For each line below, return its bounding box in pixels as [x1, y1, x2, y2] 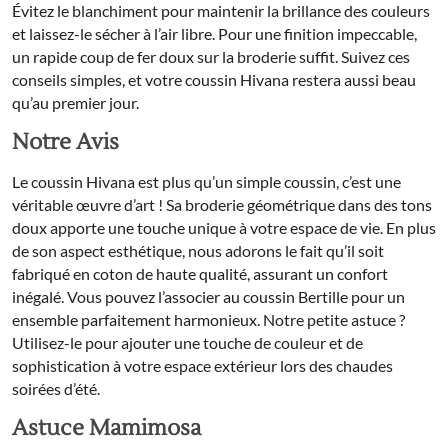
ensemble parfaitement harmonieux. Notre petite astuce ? [12, 310, 405, 330]
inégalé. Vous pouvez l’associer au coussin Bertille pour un [12, 287, 405, 307]
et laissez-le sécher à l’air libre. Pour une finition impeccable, [12, 24, 417, 44]
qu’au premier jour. [12, 93, 139, 113]
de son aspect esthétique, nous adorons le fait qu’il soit [12, 241, 384, 261]
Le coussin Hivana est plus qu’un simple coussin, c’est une [12, 172, 401, 192]
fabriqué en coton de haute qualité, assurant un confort [12, 264, 388, 284]
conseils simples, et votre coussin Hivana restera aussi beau [12, 70, 416, 90]
